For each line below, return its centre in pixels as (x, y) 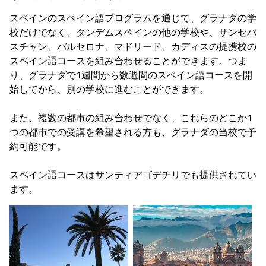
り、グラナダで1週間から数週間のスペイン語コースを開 (131, 75)
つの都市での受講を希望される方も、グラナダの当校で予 (133, 132)
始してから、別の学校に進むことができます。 (109, 89)
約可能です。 (38, 146)
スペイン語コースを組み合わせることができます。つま (128, 60)
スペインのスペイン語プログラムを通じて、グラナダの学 (133, 18)
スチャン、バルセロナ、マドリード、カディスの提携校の (133, 46)
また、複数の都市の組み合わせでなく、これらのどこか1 (131, 117)
